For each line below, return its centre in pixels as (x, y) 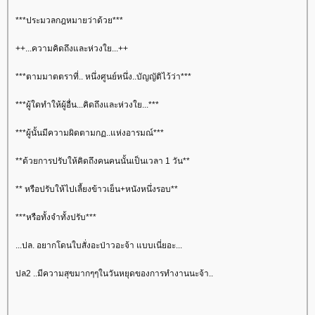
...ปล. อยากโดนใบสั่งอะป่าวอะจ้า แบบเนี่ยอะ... (99, 245)
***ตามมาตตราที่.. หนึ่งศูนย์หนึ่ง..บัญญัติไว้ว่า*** (103, 76)
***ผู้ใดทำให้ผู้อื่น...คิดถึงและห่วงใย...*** (87, 104)
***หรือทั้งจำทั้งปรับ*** (56, 217)
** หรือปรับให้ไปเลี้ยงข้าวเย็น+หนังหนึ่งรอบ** (97, 189)
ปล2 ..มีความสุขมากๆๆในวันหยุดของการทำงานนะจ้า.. (114, 273)
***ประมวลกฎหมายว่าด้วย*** (69, 20)
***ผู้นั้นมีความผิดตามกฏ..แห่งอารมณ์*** (90, 133)
